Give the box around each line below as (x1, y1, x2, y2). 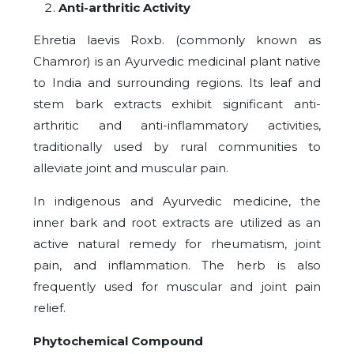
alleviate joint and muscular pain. (33, 160, 228, 175)
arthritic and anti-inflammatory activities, (33, 117, 321, 133)
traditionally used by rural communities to (33, 138, 321, 154)
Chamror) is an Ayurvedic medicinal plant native (33, 53, 321, 69)
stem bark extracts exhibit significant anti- (33, 96, 321, 111)
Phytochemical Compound (33, 333, 203, 348)
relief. (33, 299, 66, 315)
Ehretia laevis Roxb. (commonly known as (33, 32, 321, 47)
